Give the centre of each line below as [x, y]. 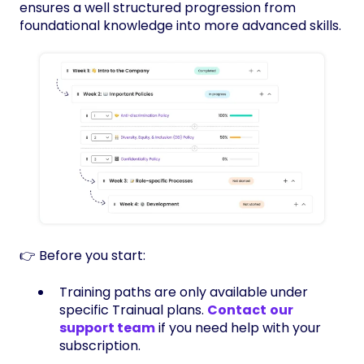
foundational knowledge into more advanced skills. [180, 26]
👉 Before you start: [82, 256]
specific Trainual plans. [133, 310]
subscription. [100, 345]
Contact [237, 310]
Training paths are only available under [184, 292]
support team [107, 327]
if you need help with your [238, 327]
